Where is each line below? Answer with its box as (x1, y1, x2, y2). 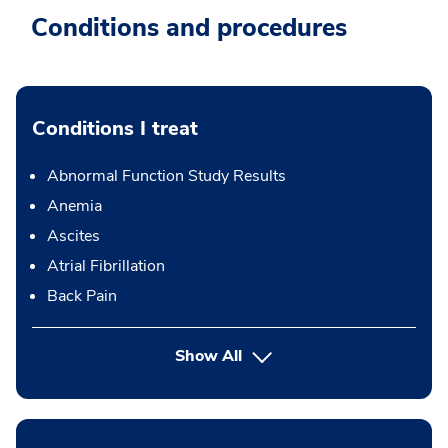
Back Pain (47, 285, 117, 307)
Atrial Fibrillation (47, 255, 165, 277)
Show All (175, 345, 243, 367)
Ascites (47, 225, 100, 247)
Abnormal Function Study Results (47, 165, 286, 187)
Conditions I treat (32, 115, 198, 142)
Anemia (47, 195, 102, 217)
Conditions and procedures (31, 11, 347, 45)
